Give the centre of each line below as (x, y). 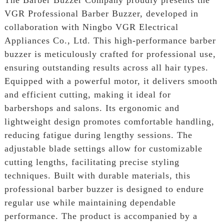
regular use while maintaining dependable (90, 202)
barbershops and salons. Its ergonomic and (92, 108)
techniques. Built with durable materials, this (97, 175)
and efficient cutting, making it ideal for (87, 94)
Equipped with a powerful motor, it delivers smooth (111, 81)
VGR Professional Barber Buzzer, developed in (101, 13)
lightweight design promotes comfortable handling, (109, 121)
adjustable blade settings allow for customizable (103, 148)
